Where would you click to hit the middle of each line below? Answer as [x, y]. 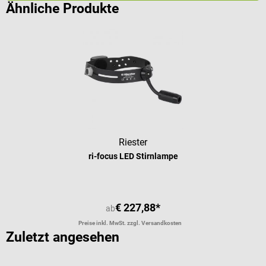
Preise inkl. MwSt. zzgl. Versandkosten [130, 223]
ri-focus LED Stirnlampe [133, 156]
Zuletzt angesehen [63, 237]
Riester [133, 142]
